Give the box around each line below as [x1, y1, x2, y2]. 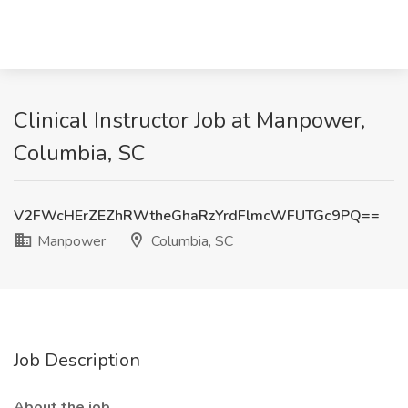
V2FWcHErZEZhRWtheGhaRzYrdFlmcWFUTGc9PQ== [14, 206, 380, 226]
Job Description [14, 348, 140, 372]
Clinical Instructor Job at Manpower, [14, 106, 365, 135]
